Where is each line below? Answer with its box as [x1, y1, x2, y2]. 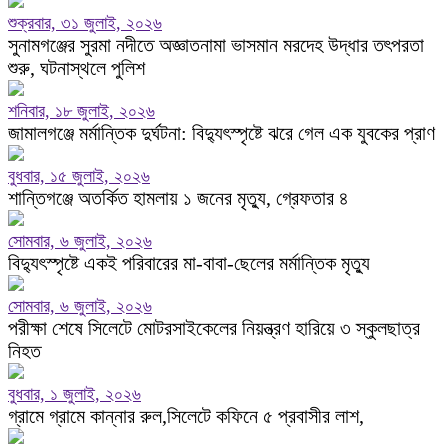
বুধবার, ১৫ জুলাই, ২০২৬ [8, 166, 150, 186]
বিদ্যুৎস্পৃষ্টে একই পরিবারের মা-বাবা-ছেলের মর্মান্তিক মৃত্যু [8, 252, 370, 274]
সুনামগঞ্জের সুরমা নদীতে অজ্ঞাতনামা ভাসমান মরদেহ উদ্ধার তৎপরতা [8, 34, 424, 56]
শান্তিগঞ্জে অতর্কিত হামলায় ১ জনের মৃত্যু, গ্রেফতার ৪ [8, 187, 349, 209]
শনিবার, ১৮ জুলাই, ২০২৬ [8, 101, 155, 121]
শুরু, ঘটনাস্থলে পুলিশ [8, 57, 145, 79]
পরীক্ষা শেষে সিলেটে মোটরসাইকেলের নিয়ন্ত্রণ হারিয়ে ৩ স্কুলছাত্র [8, 317, 420, 339]
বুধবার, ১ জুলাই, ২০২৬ [8, 384, 141, 404]
